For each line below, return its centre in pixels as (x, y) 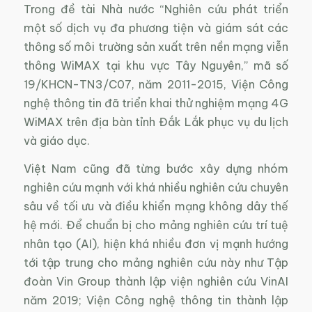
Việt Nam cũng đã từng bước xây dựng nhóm (156, 169)
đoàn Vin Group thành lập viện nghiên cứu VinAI (156, 282)
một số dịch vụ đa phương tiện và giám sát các (156, 28)
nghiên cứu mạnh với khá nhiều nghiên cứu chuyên (156, 188)
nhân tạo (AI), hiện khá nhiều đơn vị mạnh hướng (156, 244)
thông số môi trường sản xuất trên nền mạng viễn (156, 46)
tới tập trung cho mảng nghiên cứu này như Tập (156, 263)
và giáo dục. (56, 140)
